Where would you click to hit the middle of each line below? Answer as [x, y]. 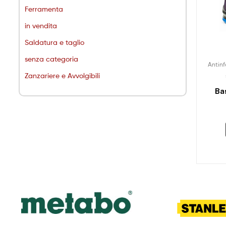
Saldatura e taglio [54, 42]
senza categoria [51, 59]
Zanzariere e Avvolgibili [62, 75]
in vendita [41, 25]
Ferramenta [44, 9]
